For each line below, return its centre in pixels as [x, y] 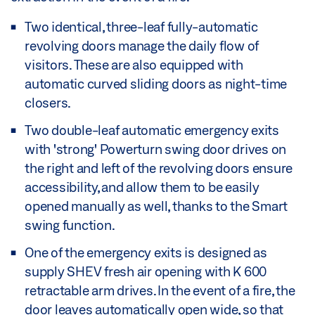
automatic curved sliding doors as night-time [156, 84]
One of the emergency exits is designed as [146, 253]
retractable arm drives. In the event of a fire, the [160, 291]
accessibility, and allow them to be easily [142, 187]
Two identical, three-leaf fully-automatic [141, 27]
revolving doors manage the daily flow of [142, 46]
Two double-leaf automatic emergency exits [152, 130]
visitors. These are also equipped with [134, 65]
